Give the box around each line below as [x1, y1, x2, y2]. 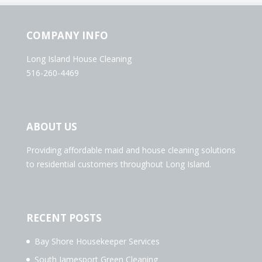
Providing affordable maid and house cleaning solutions [26, 144, 236, 156]
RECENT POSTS [26, 211, 102, 225]
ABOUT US [26, 120, 77, 134]
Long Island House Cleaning [26, 53, 132, 64]
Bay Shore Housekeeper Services [34, 236, 160, 247]
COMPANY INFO [26, 29, 108, 42]
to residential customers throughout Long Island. [26, 158, 211, 170]
